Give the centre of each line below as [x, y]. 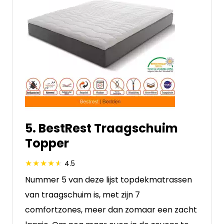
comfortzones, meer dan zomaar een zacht [111, 210]
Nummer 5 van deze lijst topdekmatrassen [108, 180]
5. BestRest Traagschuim [101, 128]
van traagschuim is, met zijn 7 [82, 195]
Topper [47, 143]
